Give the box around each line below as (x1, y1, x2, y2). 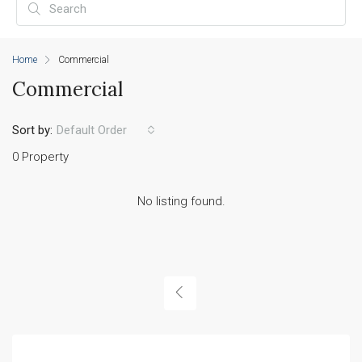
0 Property (12, 149, 69, 164)
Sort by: (12, 122, 53, 137)
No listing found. (137, 194, 225, 208)
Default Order (57, 123, 127, 137)
